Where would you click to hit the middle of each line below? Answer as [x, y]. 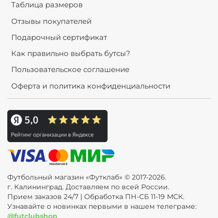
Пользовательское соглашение [70, 70]
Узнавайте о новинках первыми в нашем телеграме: [102, 207]
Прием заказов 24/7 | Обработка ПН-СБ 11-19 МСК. [96, 197]
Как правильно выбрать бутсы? [71, 54]
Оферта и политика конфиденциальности [91, 86]
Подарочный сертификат [59, 37]
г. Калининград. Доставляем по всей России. [88, 187]
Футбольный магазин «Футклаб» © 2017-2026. [87, 177]
